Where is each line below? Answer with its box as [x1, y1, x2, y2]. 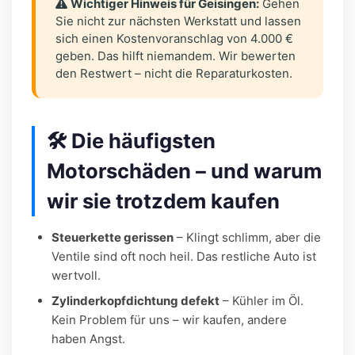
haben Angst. [52, 330, 125, 346]
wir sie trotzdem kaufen [47, 188, 280, 213]
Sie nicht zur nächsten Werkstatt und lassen [55, 13, 301, 29]
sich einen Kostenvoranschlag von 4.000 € [55, 30, 293, 46]
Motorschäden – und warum [47, 158, 322, 183]
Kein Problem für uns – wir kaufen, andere [52, 311, 287, 327]
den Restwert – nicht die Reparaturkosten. [55, 65, 292, 81]
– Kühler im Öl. [219, 292, 303, 308]
